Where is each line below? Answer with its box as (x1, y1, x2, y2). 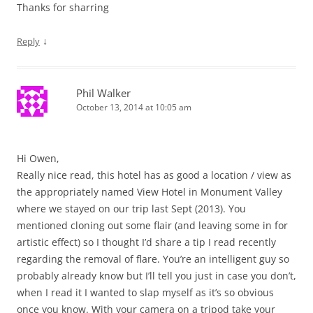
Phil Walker (76, 86, 131, 100)
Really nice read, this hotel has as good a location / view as (17, 168, 291, 182)
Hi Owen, (17, 152, 59, 165)
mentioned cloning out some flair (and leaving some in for (17, 219, 288, 232)
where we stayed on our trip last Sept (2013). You (17, 202, 246, 215)
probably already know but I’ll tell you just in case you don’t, (17, 269, 296, 282)
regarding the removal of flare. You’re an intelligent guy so (17, 252, 289, 265)
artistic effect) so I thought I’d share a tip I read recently (17, 235, 276, 249)
